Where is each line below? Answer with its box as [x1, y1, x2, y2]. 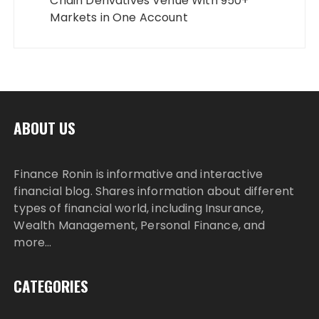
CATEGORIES [14, 274, 89, 297]
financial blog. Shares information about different [14, 182, 294, 199]
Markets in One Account [50, 9, 188, 26]
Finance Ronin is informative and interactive [14, 165, 263, 182]
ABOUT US [14, 116, 76, 139]
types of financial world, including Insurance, [14, 199, 264, 216]
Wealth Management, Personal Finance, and [14, 216, 266, 234]
